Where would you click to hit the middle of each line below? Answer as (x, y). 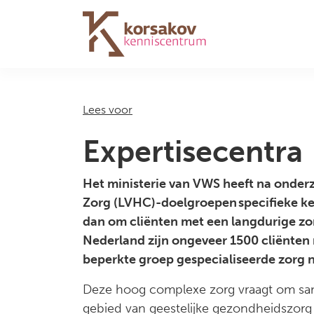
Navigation (59, 43)
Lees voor (108, 110)
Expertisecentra (193, 152)
